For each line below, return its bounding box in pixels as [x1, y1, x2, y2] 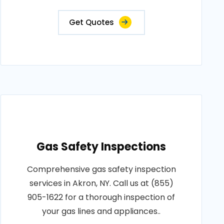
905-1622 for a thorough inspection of [27, 191, 175, 203]
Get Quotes [68, 17, 114, 27]
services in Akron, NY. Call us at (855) [29, 177, 173, 189]
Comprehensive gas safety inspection [26, 163, 176, 175]
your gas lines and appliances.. [42, 205, 161, 217]
